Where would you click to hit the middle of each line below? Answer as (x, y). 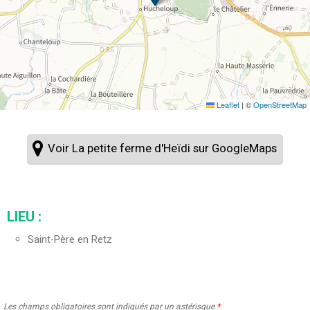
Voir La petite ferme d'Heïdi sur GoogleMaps (163, 149)
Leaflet (227, 104)
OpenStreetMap (280, 104)
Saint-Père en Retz (70, 240)
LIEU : (24, 217)
